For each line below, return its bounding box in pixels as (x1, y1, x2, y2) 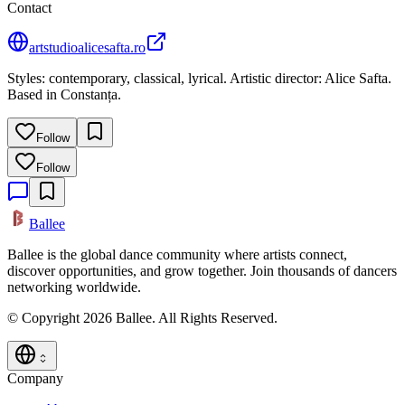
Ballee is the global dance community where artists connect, (7, 247, 347, 263)
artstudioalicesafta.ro (29, 40, 146, 56)
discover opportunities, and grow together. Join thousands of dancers (7, 263, 397, 279)
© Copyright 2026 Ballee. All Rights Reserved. (7, 310, 278, 326)
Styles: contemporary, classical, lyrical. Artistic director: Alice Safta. (7, 71, 391, 87)
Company (7, 371, 63, 387)
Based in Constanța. (7, 87, 121, 103)
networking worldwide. (7, 279, 141, 296)
